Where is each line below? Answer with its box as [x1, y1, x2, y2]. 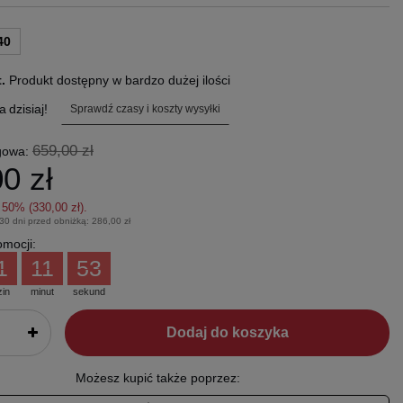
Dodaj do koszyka [166, 325, 289, 341]
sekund [72, 286, 105, 298]
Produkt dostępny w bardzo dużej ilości [8, 73, 230, 88]
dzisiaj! [8, 102, 48, 117]
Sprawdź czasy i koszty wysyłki [69, 102, 220, 115]
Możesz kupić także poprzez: [75, 371, 240, 386]
